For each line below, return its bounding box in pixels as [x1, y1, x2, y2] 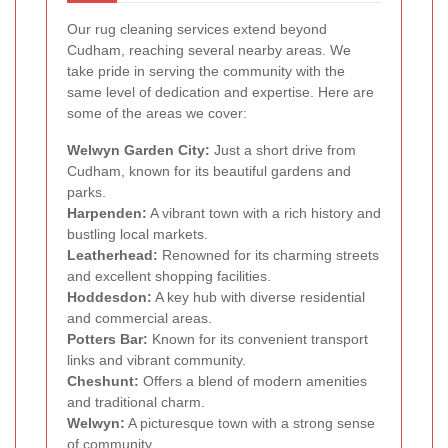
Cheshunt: [67, 372, 139, 389]
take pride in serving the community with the [67, 62, 345, 79]
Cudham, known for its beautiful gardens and [67, 162, 351, 179]
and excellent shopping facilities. [67, 267, 271, 284]
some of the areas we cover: [67, 104, 247, 121]
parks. [67, 183, 106, 200]
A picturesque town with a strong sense [125, 414, 375, 431]
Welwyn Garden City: [67, 141, 210, 158]
